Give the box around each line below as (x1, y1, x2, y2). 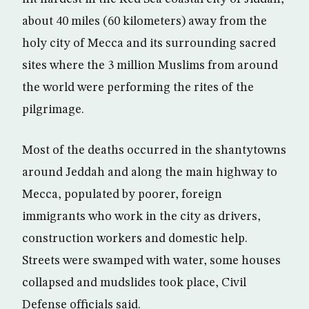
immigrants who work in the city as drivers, (22, 210, 261, 223)
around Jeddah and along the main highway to (22, 166, 277, 179)
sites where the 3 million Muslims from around (22, 59, 278, 72)
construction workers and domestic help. (22, 232, 248, 245)
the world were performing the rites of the (22, 81, 254, 94)
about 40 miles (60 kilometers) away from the (22, 15, 267, 28)
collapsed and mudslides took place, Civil (22, 277, 246, 289)
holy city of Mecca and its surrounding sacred (22, 37, 276, 50)
